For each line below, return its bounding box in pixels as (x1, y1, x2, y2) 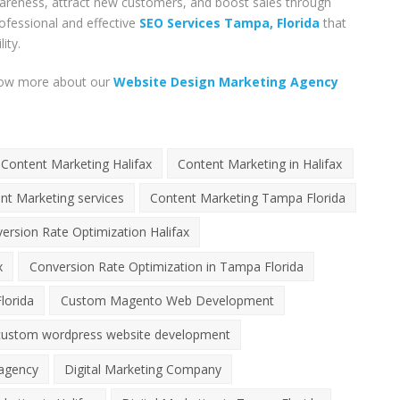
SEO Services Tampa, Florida (139, 14, 320, 32)
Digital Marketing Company (63, 360, 221, 378)
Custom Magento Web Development (60, 292, 274, 310)
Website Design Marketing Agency (113, 73, 338, 91)
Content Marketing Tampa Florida (149, 188, 346, 206)
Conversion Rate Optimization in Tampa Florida (29, 257, 304, 275)
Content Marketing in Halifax (178, 154, 343, 172)
